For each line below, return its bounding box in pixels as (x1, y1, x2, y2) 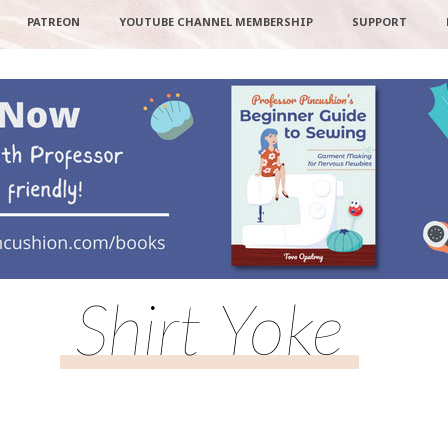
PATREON (26, 14, 80, 29)
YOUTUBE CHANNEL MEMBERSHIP (118, 14, 313, 29)
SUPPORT (351, 14, 407, 29)
